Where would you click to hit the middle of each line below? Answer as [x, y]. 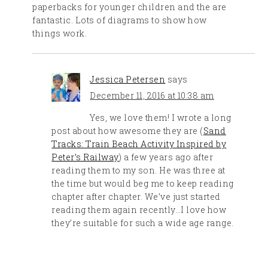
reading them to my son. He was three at [138, 170]
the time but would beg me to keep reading [143, 184]
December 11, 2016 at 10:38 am [152, 96]
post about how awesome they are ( [127, 131]
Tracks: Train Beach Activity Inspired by [139, 144]
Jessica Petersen [128, 80]
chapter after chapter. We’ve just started [136, 197]
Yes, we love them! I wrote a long [161, 118]
